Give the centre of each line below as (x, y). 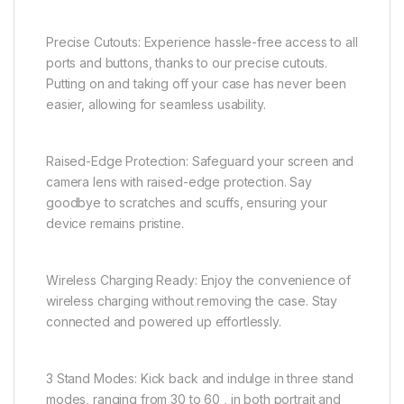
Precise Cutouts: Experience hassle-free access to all (202, 42)
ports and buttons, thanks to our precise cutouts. (187, 63)
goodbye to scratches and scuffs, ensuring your (187, 203)
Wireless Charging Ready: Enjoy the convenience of (199, 280)
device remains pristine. (115, 224)
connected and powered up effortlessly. (164, 322)
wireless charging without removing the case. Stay (192, 301)
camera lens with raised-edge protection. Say (179, 182)
